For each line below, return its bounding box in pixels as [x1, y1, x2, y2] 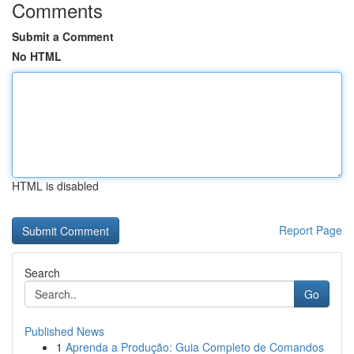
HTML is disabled [12, 178, 99, 194]
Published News [24, 323, 104, 339]
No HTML [12, 48, 62, 64]
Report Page [279, 222, 342, 238]
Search [24, 265, 60, 281]
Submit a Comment [12, 28, 114, 44]
